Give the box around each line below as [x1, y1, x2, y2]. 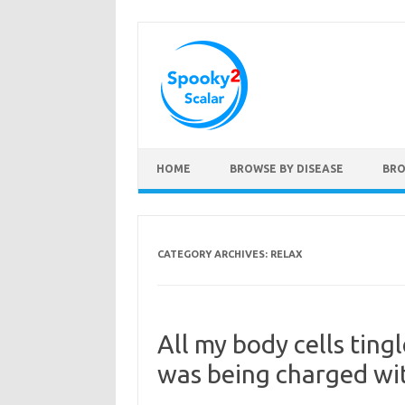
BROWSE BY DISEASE [230, 163, 344, 174]
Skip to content [138, 147, 223, 162]
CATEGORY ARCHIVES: [156, 249, 270, 259]
